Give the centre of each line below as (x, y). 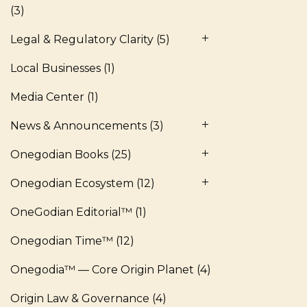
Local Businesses (56, 68)
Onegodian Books (59, 155)
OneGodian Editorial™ (71, 212)
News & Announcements (78, 126)
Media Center (47, 97)
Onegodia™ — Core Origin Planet (102, 270)
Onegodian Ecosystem (72, 183)
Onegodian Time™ (62, 241)
